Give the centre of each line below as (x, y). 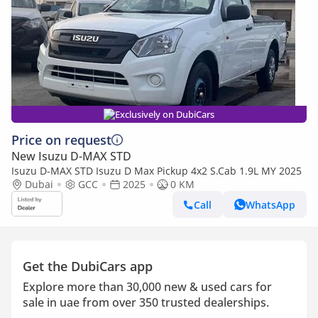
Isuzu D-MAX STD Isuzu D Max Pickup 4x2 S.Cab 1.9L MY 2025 (157, 171)
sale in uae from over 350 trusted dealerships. (146, 302)
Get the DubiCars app (88, 266)
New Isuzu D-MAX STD (71, 156)
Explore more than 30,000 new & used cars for (147, 287)
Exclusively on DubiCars (165, 114)
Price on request (61, 140)
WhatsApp (270, 204)
